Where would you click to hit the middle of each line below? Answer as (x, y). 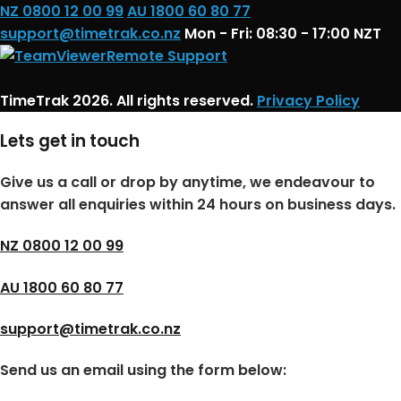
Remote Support (167, 55)
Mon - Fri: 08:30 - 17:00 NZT (283, 33)
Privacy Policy (308, 100)
